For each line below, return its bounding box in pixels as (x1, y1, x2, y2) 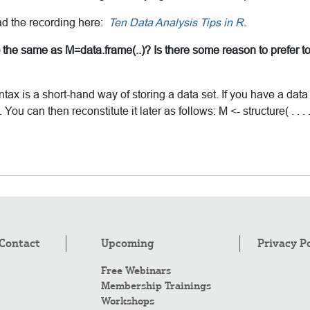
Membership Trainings (100, 279, 211, 292)
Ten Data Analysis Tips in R (109, 16, 244, 28)
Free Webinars (100, 264, 171, 277)
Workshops (100, 294, 154, 307)
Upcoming (100, 236, 154, 250)
